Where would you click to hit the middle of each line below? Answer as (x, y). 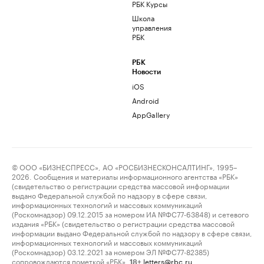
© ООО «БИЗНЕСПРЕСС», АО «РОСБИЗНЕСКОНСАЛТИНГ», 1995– (124, 167)
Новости (146, 72)
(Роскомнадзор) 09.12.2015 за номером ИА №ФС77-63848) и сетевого (130, 214)
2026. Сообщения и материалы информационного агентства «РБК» (125, 176)
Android (146, 100)
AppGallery (151, 114)
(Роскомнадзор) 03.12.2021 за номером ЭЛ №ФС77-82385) (110, 252)
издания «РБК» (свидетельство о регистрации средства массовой (123, 223)
